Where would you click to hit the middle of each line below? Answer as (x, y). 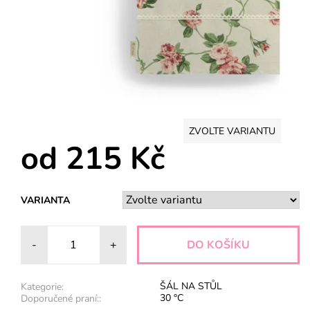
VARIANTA (45, 200)
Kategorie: (42, 287)
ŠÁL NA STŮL (191, 286)
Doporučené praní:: (61, 299)
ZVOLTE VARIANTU (232, 131)
